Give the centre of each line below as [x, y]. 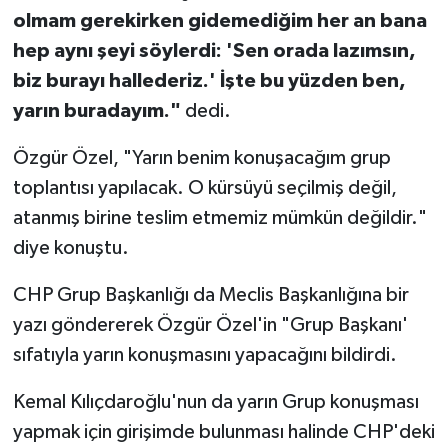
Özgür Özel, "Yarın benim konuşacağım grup [201, 157]
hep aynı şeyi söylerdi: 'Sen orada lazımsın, [214, 50]
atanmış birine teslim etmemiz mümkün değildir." [219, 217]
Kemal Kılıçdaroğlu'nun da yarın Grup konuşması [215, 401]
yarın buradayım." [96, 110]
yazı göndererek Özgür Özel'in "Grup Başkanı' [210, 324]
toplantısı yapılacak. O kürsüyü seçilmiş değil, [204, 187]
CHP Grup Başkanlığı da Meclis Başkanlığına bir [210, 294]
